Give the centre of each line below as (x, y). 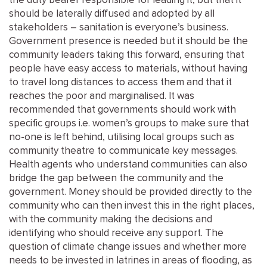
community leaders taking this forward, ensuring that (127, 55)
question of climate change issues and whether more (128, 247)
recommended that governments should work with (122, 110)
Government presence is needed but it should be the (128, 41)
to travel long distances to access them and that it (120, 83)
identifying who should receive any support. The (116, 233)
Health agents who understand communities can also (128, 165)
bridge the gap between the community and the (116, 178)
